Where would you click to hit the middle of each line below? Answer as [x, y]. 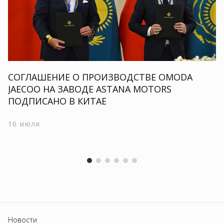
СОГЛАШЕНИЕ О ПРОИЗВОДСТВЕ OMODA [100, 77]
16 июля [24, 124]
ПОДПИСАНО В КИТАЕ [57, 101]
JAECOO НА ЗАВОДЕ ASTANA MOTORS [90, 89]
